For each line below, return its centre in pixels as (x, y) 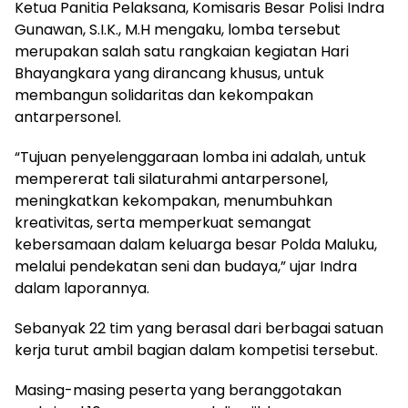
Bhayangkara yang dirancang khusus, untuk (169, 73)
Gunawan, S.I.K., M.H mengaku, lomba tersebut (178, 30)
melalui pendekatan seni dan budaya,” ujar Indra (186, 266)
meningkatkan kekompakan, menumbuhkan (173, 201)
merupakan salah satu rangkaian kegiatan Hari (182, 51)
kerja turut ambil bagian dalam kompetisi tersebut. (196, 350)
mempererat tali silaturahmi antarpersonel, (171, 179)
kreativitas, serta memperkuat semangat (163, 223)
